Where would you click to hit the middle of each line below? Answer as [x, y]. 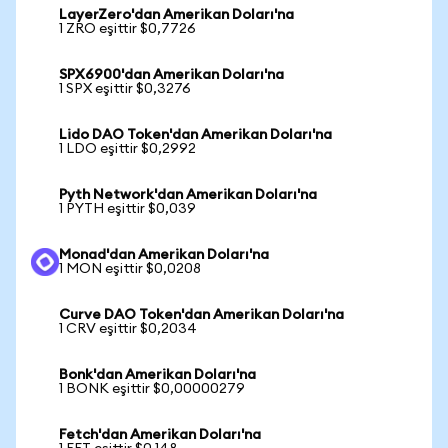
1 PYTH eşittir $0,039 [127, 209]
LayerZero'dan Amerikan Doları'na [176, 15]
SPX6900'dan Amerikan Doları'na [171, 75]
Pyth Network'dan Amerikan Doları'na [188, 195]
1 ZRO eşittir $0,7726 [127, 29]
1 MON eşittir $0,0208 [130, 269]
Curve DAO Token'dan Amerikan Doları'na [201, 315]
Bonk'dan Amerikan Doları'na [157, 375]
